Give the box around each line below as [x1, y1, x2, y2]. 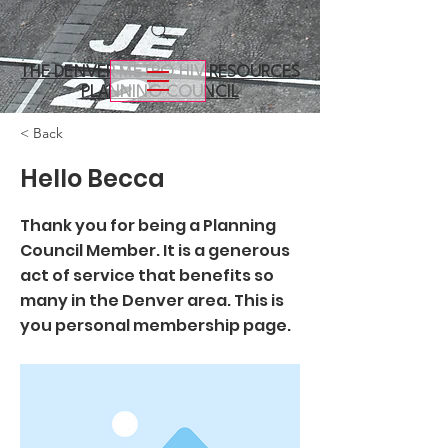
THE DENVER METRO [20, 64, 179, 81]
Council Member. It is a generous [20, 239, 290, 262]
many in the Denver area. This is [20, 289, 284, 312]
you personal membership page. [20, 314, 291, 337]
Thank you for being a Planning [20, 214, 276, 237]
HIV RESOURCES [178, 64, 300, 81]
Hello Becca [20, 162, 165, 195]
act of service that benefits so [20, 264, 274, 287]
